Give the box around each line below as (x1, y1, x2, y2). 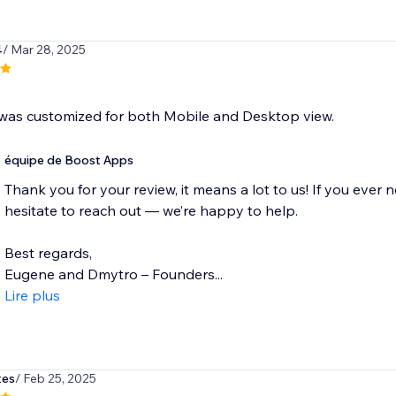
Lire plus (4, 286, 60, 305)
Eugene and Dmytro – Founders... (4, 265, 223, 284)
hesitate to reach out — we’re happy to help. (4, 202, 298, 220)
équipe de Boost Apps (4, 152, 133, 169)
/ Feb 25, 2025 (14, 370, 96, 387)
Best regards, (4, 244, 92, 263)
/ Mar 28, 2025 (2, 42, 86, 58)
